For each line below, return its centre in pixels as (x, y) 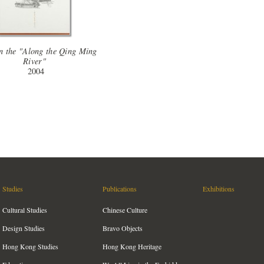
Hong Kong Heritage (132, 247)
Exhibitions (219, 189)
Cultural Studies (25, 210)
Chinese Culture (125, 210)
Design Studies (24, 228)
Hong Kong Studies (30, 247)
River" (34, 61)
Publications (120, 189)
